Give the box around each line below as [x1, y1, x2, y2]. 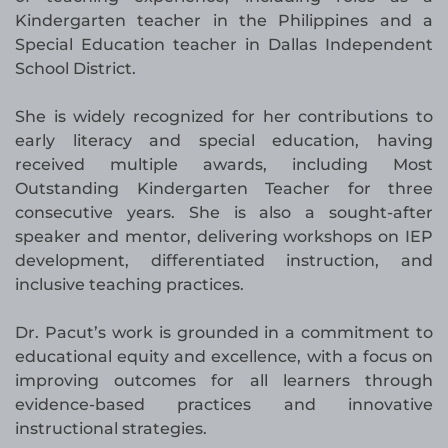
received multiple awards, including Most [15, 155, 433, 175]
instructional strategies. [15, 419, 207, 439]
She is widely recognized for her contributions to [15, 107, 433, 127]
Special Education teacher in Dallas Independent [15, 35, 433, 55]
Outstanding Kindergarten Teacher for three [15, 179, 433, 199]
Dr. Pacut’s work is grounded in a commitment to [15, 323, 433, 343]
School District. [15, 59, 136, 79]
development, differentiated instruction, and [15, 251, 433, 271]
